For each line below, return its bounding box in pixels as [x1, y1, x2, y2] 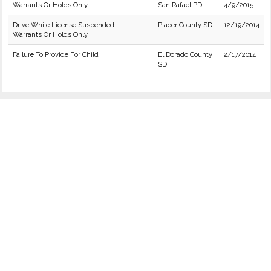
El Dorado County [158, 50, 212, 59]
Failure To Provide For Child [13, 50, 99, 59]
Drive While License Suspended [13, 21, 114, 29]
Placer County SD [158, 21, 212, 29]
